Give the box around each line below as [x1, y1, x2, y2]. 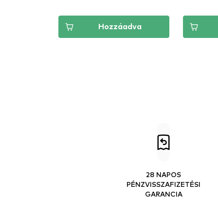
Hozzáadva [98, 23, 142, 31]
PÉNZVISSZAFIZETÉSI [127, 180, 200, 188]
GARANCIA [145, 189, 182, 198]
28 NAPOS [146, 170, 181, 179]
